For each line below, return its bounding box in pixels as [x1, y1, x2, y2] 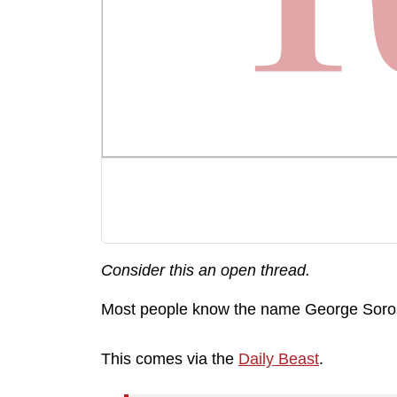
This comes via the [101, 350, 238, 368]
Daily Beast [238, 350, 319, 368]
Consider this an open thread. [101, 261, 310, 279]
